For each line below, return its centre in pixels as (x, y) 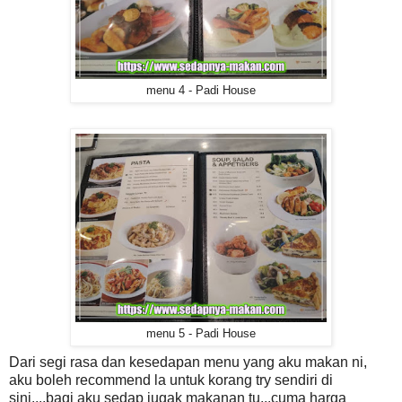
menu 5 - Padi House (201, 333)
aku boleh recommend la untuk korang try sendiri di (171, 380)
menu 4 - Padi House (201, 90)
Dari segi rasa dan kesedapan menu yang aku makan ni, (188, 362)
